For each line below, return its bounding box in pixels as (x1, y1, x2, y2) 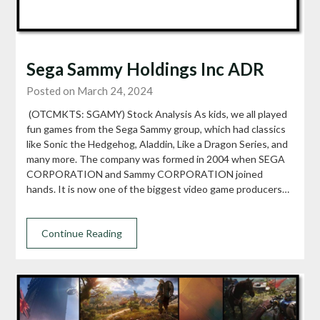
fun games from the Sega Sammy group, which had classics (26, 122, 286, 135)
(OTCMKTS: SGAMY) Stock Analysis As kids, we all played (26, 107, 288, 120)
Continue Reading (41, 226, 123, 239)
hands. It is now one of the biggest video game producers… (26, 182, 290, 195)
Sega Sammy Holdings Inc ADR (26, 58, 265, 79)
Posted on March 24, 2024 (26, 84, 154, 97)
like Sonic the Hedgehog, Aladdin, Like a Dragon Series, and (26, 137, 289, 150)
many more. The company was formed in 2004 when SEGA (26, 152, 286, 165)
